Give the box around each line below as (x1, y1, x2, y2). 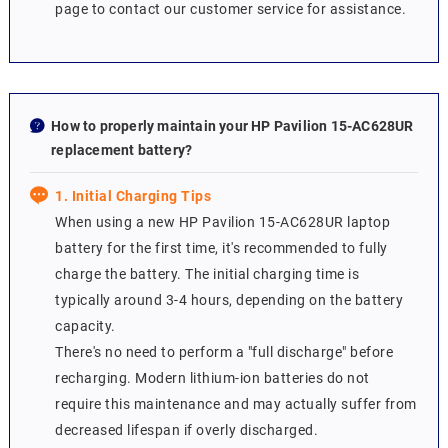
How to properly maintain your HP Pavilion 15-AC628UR (51, 118, 414, 135)
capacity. (55, 318, 116, 335)
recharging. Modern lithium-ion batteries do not (55, 370, 370, 387)
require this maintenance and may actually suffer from (55, 396, 417, 413)
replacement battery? (51, 142, 193, 159)
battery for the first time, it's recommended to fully (55, 240, 388, 257)
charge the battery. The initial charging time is (55, 266, 360, 283)
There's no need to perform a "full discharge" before (55, 344, 394, 361)
